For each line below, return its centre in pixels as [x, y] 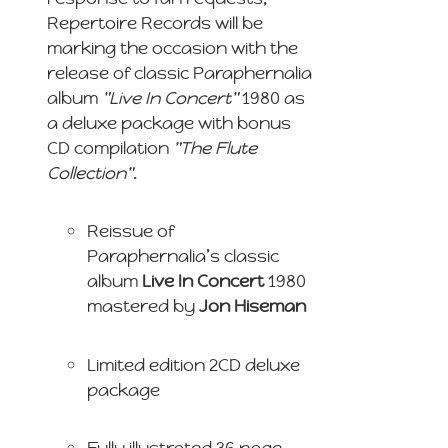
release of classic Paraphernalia [180, 72]
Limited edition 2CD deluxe [194, 364]
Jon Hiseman [253, 306]
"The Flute [215, 147]
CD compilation [110, 147]
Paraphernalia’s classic [183, 256]
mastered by [143, 306]
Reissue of [131, 231]
